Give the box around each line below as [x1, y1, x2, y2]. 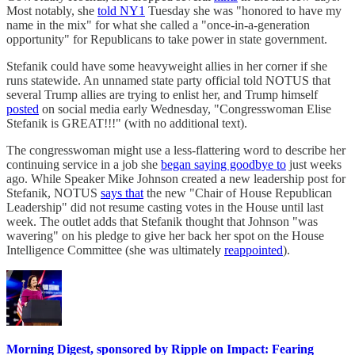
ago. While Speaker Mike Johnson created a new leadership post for [6, 172, 345, 186]
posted [6, 102, 39, 116]
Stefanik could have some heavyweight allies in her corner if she [6, 59, 327, 74]
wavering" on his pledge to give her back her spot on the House [6, 229, 324, 243]
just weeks [286, 158, 342, 172]
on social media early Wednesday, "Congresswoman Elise [39, 102, 331, 116]
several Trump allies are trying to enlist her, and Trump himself [6, 88, 318, 102]
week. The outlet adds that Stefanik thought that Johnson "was [6, 215, 318, 229]
